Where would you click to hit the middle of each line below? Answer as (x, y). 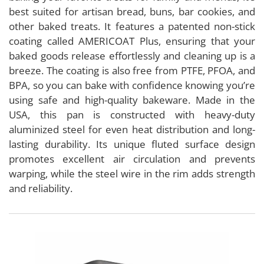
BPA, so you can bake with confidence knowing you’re (132, 85)
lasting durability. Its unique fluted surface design (132, 144)
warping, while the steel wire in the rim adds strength (132, 173)
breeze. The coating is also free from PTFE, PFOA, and (132, 70)
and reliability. (41, 188)
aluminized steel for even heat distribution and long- (132, 129)
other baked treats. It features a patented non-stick (132, 26)
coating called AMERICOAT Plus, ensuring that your (132, 41)
